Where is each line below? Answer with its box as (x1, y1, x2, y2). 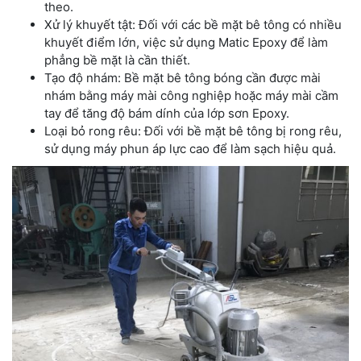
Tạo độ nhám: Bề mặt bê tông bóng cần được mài (44, 70, 321, 86)
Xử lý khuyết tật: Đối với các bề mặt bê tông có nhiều (44, 17, 342, 33)
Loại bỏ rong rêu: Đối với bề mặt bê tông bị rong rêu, (44, 123, 342, 139)
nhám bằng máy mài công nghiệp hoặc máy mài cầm (44, 88, 338, 104)
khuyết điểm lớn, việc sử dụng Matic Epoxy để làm (44, 35, 328, 51)
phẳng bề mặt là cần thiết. (44, 52, 190, 68)
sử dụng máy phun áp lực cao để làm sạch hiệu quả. (44, 141, 336, 157)
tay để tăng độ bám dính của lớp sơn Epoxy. (44, 106, 289, 122)
